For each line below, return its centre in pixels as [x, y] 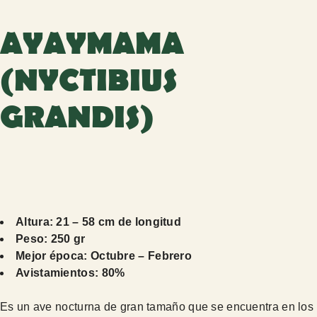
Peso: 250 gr [51, 239]
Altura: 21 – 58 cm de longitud [98, 222]
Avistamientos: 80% [70, 273]
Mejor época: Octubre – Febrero [104, 256]
